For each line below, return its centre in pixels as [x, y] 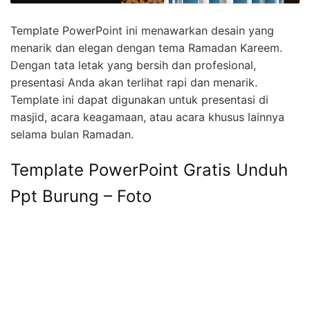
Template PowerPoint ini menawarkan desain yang [142, 31]
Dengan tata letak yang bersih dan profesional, [133, 65]
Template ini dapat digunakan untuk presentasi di [139, 100]
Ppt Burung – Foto [81, 197]
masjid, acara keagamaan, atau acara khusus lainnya [147, 117]
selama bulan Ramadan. [72, 135]
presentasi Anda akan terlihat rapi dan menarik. [134, 83]
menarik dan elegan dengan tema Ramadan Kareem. [146, 48]
